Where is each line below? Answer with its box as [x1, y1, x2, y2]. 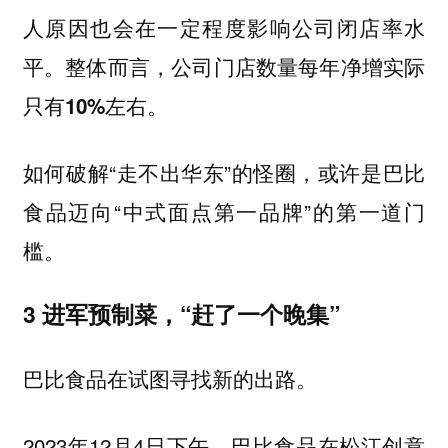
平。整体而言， [22, 51, 172, 82]
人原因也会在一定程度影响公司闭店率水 [22, 12, 426, 43]
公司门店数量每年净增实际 [171, 52, 426, 82]
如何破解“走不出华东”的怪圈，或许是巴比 [22, 156, 426, 187]
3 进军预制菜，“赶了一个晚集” [22, 297, 340, 331]
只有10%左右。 [22, 91, 168, 121]
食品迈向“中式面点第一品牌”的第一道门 [22, 195, 426, 226]
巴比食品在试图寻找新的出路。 [22, 363, 317, 394]
